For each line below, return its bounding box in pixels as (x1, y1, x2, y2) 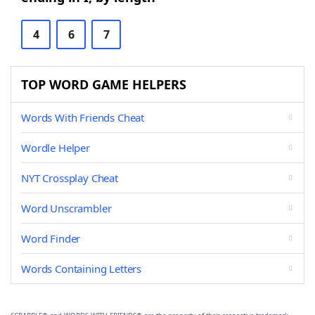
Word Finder (21, 231, 81, 245)
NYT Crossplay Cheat (21, 171, 118, 185)
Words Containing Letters (21, 262, 142, 276)
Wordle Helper (21, 141, 90, 155)
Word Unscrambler (21, 201, 112, 215)
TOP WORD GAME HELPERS (21, 76, 186, 93)
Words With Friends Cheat (21, 110, 145, 124)
